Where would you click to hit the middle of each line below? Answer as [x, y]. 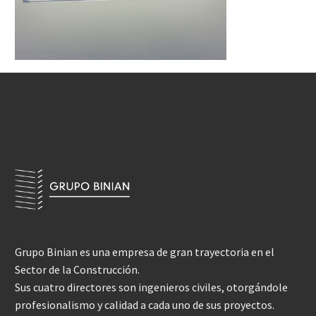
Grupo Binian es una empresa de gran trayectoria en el [145, 251]
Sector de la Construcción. [77, 269]
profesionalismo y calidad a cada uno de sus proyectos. [145, 304]
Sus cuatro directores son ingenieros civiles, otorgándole [151, 287]
